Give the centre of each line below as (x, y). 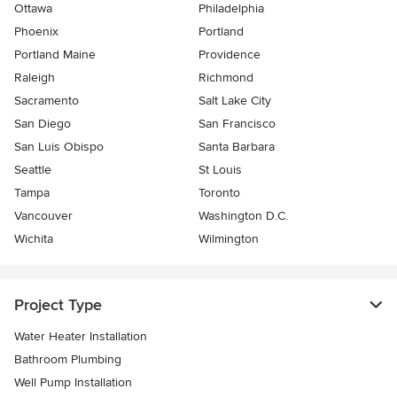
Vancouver (43, 216)
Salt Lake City (235, 101)
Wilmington (229, 239)
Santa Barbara (237, 147)
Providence (230, 55)
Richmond (226, 78)
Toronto (219, 193)
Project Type (58, 305)
